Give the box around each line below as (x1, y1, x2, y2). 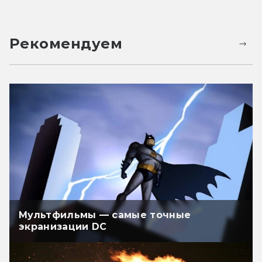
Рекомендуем (9, 35, 123, 53)
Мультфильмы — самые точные (19, 209, 191, 220)
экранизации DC (19, 220, 107, 232)
